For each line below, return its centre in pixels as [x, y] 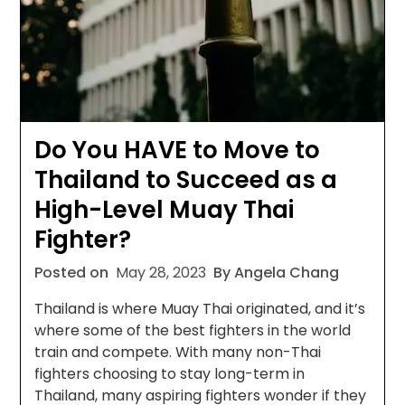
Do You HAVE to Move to [178, 150]
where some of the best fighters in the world [193, 330]
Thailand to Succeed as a [186, 179]
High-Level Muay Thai [165, 209]
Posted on [74, 272]
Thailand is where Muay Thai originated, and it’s [200, 308]
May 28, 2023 [161, 272]
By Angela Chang [277, 272]
